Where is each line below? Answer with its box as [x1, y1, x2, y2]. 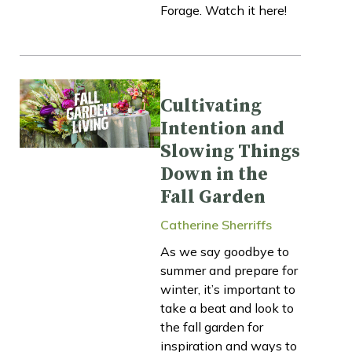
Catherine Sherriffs [160, 216, 272, 233]
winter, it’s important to [160, 280, 295, 297]
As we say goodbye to [160, 243, 289, 259]
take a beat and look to [160, 299, 294, 316]
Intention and [160, 116, 284, 141]
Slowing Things [160, 139, 300, 163]
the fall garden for [160, 318, 263, 335]
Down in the [160, 162, 268, 186]
